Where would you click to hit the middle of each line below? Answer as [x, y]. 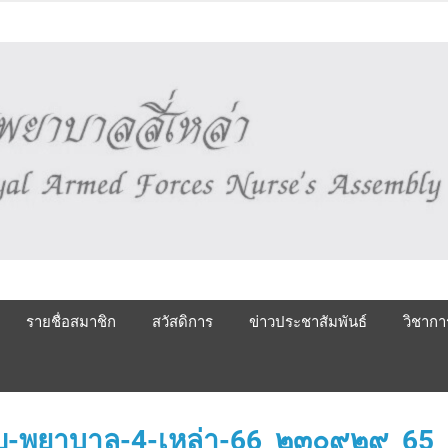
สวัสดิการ [182, 322]
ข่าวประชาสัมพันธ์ [308, 322]
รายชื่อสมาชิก [71, 322]
